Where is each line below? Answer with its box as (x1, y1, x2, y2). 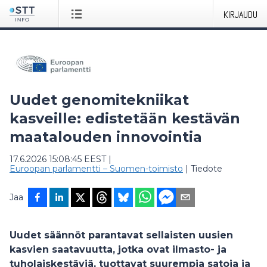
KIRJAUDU (223, 8, 257, 21)
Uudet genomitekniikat (10, 91, 189, 108)
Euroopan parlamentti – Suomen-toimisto (10, 163, 183, 174)
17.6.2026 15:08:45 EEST (10, 154, 106, 164)
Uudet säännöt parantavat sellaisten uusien (10, 229, 233, 241)
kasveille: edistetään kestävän (10, 110, 240, 127)
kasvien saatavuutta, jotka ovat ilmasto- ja (10, 244, 226, 255)
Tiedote (191, 163, 222, 174)
